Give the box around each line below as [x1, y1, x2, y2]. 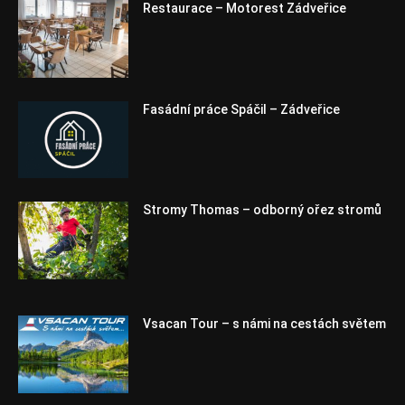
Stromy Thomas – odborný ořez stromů [143, 202, 382, 218]
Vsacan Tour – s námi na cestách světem [143, 316, 387, 332]
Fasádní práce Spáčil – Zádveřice [143, 101, 341, 117]
